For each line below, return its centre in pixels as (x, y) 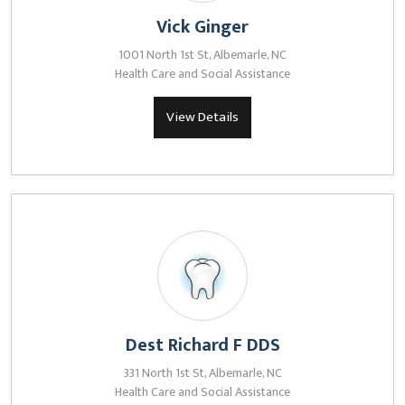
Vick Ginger (202, 27)
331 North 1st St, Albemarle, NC (202, 373)
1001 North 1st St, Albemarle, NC (202, 55)
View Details (202, 117)
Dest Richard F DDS (202, 345)
